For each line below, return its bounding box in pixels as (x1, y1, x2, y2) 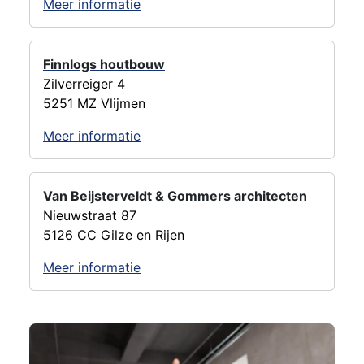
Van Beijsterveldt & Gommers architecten (43, 188, 307, 205)
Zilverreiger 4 (43, 76, 125, 93)
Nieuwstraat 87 (43, 207, 136, 224)
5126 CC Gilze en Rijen (43, 227, 184, 244)
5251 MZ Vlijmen (43, 95, 145, 112)
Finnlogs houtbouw (43, 56, 165, 73)
